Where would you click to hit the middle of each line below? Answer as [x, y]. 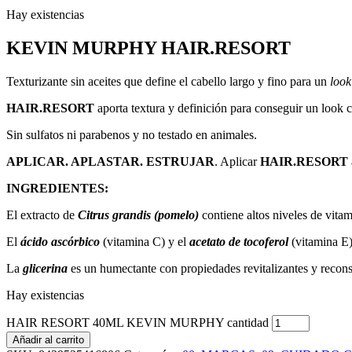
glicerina [45, 268]
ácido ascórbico [60, 241]
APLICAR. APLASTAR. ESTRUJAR [110, 161]
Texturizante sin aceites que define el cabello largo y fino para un [168, 81]
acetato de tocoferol [239, 241]
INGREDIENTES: [57, 188]
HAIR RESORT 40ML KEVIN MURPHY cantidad [137, 322]
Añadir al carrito [48, 339]
